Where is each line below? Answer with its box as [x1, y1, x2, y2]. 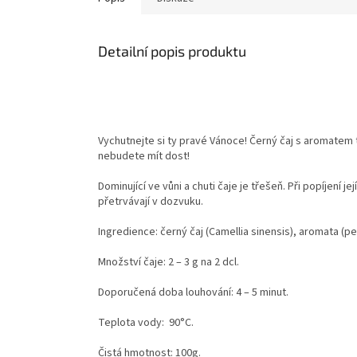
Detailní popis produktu [98, 41, 246, 60]
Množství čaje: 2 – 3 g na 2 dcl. [98, 254, 239, 271]
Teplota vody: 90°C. [98, 315, 194, 331]
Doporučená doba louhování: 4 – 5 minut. [98, 284, 288, 301]
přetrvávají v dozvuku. [98, 194, 210, 210]
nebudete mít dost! [98, 148, 190, 165]
